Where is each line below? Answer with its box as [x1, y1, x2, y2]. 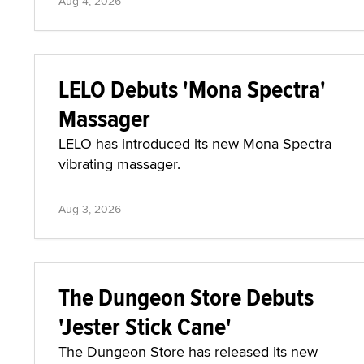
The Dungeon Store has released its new [58, 341, 318, 362]
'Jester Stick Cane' [58, 309, 232, 344]
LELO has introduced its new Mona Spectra [58, 133, 331, 154]
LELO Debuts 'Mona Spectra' [58, 71, 326, 106]
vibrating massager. [58, 154, 180, 174]
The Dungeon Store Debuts [58, 279, 314, 314]
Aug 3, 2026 [58, 201, 121, 217]
